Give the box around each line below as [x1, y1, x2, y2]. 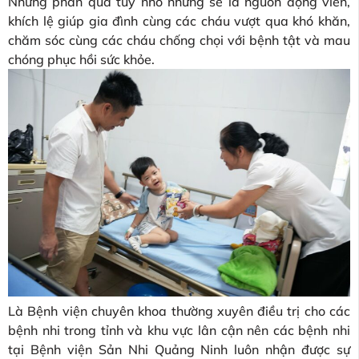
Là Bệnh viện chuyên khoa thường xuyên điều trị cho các [8, 303, 350, 320]
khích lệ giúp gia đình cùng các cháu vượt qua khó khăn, [8, 12, 350, 29]
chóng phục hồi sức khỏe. [8, 50, 155, 67]
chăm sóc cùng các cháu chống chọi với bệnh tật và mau [8, 31, 350, 48]
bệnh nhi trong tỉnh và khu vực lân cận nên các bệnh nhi [8, 322, 350, 339]
